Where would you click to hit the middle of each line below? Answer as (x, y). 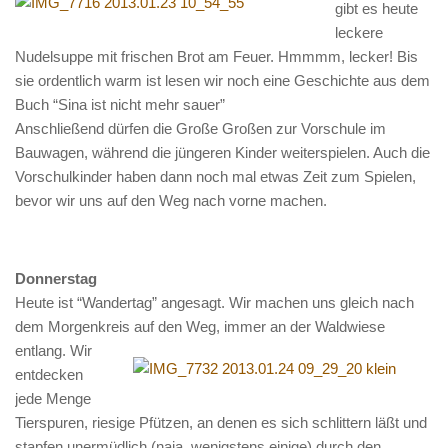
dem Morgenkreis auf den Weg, (119, 326)
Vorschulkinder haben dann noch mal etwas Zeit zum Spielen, (215, 176)
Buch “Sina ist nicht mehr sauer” (120, 104)
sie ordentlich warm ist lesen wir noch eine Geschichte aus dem (222, 80)
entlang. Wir (53, 350)
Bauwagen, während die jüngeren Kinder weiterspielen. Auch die (222, 152)
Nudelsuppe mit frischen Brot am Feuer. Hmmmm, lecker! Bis (216, 56)
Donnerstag (56, 278)
